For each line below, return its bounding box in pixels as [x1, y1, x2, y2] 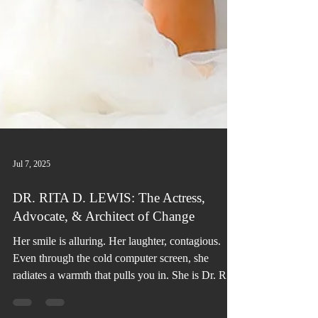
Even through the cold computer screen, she [13, 299, 209, 311]
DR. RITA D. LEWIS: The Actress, [13, 237, 205, 252]
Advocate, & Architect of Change [13, 256, 194, 270]
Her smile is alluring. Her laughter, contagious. [13, 282, 221, 294]
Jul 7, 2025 [13, 205, 50, 216]
